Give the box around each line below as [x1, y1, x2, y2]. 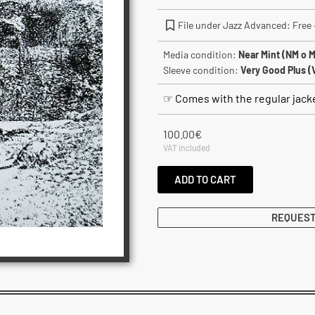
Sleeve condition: [163, 64, 240, 76]
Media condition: [163, 49, 238, 60]
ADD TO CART [174, 173, 236, 186]
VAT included [163, 143, 210, 153]
